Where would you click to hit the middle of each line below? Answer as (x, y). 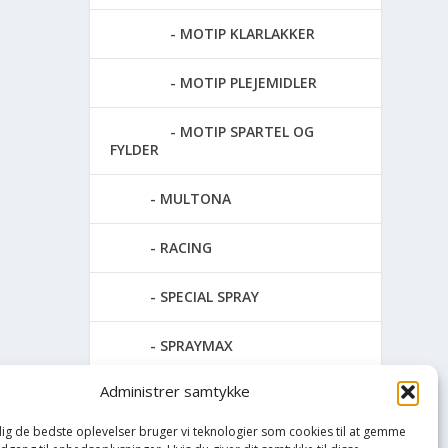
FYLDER (135, 149)
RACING (186, 247)
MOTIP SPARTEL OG (247, 131)
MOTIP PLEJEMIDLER (249, 82)
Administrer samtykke (174, 391)
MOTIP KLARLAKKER (248, 33)
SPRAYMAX (197, 345)
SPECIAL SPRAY (210, 296)
